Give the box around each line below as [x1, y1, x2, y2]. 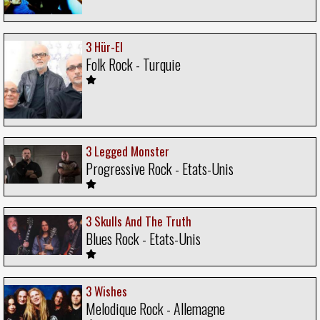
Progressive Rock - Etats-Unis [86, 158, 234, 180]
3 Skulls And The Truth [86, 212, 191, 231]
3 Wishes [86, 282, 127, 301]
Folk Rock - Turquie [86, 54, 181, 76]
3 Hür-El [86, 38, 123, 56]
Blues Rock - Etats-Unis [86, 228, 201, 250]
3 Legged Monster [86, 142, 169, 161]
